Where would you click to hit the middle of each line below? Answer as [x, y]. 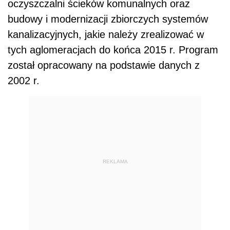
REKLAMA [115, 161]
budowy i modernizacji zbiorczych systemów [108, 19]
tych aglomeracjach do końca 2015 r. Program [113, 50]
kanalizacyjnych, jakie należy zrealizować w [106, 35]
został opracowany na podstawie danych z [104, 65]
